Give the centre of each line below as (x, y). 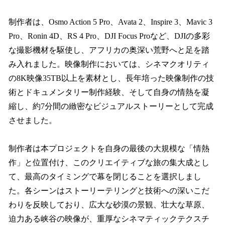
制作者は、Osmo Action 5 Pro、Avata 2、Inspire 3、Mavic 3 (110, 22)
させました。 (33, 120)
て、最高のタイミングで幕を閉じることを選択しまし (105, 177)
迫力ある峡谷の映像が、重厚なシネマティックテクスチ (109, 219)
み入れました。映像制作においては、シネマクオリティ (109, 64)
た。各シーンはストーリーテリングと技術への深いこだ (109, 191)
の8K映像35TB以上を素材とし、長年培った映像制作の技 (111, 78)
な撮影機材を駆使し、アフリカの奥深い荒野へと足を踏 (109, 50)
